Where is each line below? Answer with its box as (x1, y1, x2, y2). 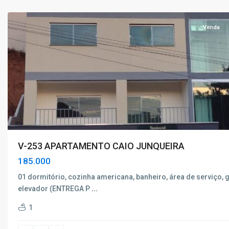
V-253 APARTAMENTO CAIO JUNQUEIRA (18, 141, 185, 151)
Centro (18, 208, 40, 216)
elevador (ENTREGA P (18, 185, 91, 193)
